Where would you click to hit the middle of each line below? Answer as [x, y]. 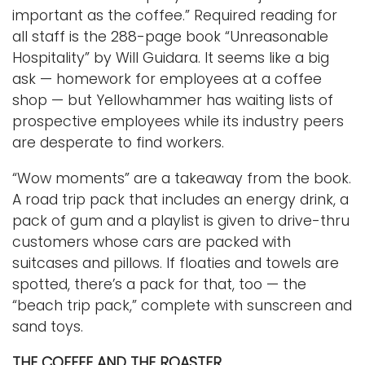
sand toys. [50, 326]
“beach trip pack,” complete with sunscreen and [182, 305]
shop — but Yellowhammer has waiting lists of [173, 100]
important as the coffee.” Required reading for [175, 15]
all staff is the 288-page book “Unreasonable [170, 36]
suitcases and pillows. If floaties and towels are [176, 263]
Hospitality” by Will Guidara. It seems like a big [171, 57]
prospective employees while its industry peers [178, 121]
